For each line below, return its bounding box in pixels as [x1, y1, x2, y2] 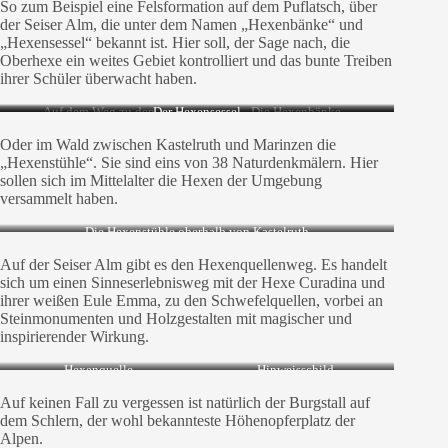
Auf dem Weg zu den [42, 104, 155, 119]
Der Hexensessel [153, 104, 242, 119]
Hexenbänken [61, 120, 137, 135]
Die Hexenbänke [250, 104, 341, 119]
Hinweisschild [257, 362, 335, 377]
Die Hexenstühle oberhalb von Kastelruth [85, 224, 310, 239]
